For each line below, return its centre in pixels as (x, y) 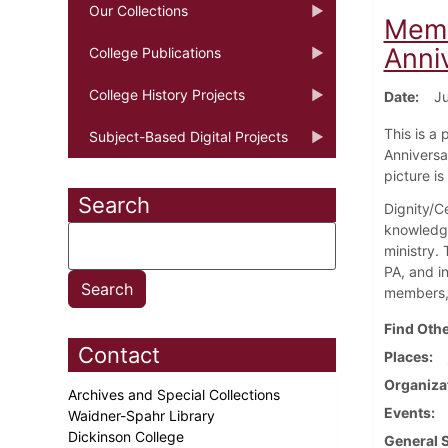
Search (114, 204)
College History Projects (167, 94)
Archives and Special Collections (176, 394)
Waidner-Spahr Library (143, 415)
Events (407, 412)
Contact (119, 354)
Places (406, 356)
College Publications (155, 52)
